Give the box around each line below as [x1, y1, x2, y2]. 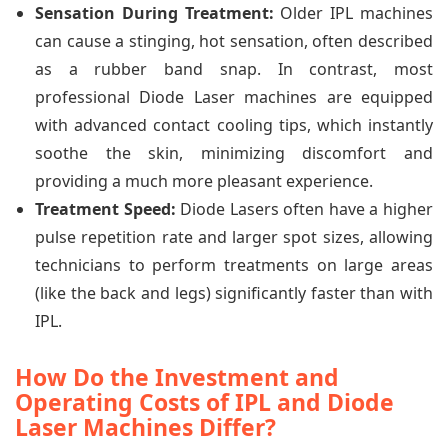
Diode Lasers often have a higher [175, 197, 434, 220]
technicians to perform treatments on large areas [35, 253, 433, 276]
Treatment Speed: [35, 197, 176, 220]
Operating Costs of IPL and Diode [15, 385, 394, 418]
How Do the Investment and [15, 360, 339, 393]
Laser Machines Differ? [15, 410, 276, 443]
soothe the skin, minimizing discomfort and [35, 141, 433, 164]
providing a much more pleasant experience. [35, 169, 373, 192]
